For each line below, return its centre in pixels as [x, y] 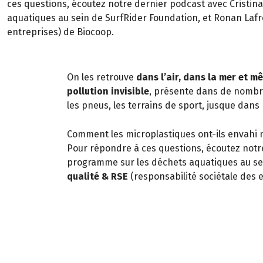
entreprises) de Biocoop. [60, 32]
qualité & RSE [99, 177]
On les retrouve [102, 77]
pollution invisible [108, 91]
